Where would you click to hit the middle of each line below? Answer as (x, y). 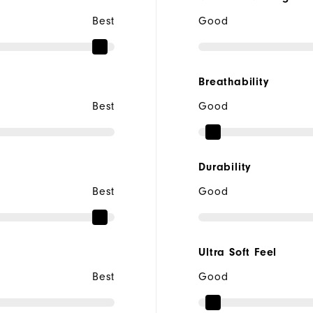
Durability (225, 167)
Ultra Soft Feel (237, 253)
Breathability (234, 82)
